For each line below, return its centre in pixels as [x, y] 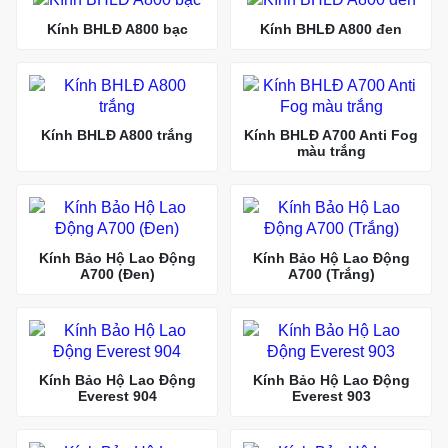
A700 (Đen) [117, 273]
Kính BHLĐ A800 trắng [117, 135]
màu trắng [331, 151]
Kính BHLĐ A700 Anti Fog [331, 135]
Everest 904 [117, 396]
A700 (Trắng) [331, 273]
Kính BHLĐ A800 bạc [117, 28]
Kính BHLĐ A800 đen [331, 28]
